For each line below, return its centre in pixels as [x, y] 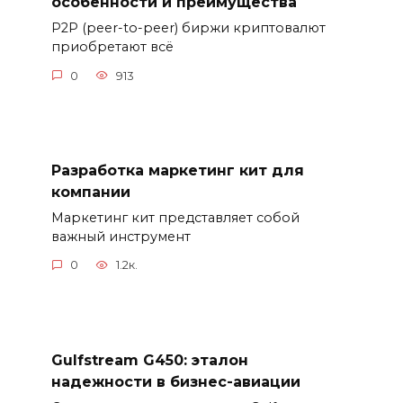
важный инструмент [121, 236]
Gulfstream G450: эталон [149, 360]
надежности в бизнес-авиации [175, 381]
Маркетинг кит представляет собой [175, 217]
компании [90, 192]
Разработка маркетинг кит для [177, 170]
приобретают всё [112, 47]
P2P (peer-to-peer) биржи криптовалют [188, 28]
